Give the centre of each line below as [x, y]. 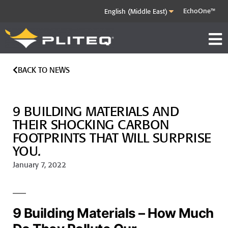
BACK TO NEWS [44, 70]
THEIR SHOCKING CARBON [91, 125]
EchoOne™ [199, 11]
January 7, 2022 [39, 165]
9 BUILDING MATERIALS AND [96, 112]
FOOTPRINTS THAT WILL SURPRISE [112, 138]
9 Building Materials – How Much [113, 213]
